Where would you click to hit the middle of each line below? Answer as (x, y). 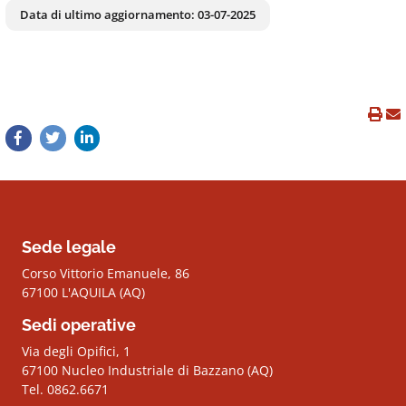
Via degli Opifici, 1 (76, 351)
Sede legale (69, 246)
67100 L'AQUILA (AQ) (83, 292)
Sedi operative (79, 324)
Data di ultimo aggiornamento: (109, 15)
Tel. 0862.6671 (65, 389)
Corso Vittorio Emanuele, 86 (106, 273)
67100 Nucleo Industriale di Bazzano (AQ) (147, 370)
